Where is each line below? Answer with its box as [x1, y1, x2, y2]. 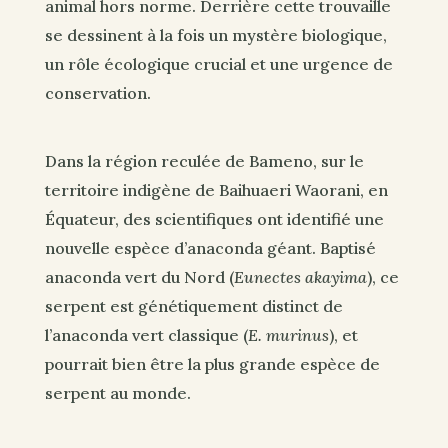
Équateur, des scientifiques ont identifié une [44, 208, 384, 229]
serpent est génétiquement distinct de [44, 295, 343, 316]
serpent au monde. [44, 382, 191, 403]
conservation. [44, 83, 151, 104]
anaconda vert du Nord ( [44, 266, 234, 287]
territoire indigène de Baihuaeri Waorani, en [44, 179, 388, 200]
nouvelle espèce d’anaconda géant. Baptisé [44, 237, 376, 258]
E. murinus [247, 324, 329, 345]
